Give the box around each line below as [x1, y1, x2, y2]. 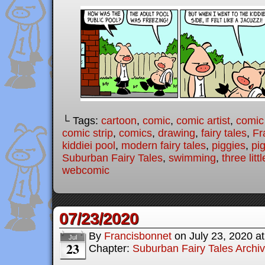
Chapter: [89, 243, 132, 255]
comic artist [176, 115, 230, 127]
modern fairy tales [121, 140, 206, 152]
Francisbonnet [104, 230, 172, 243]
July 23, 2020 [189, 230, 253, 243]
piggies [212, 140, 245, 152]
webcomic [62, 164, 109, 177]
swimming [169, 152, 216, 164]
